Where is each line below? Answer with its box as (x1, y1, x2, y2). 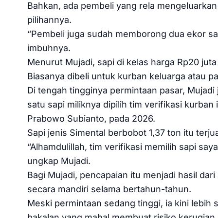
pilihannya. (27, 14, 72, 25)
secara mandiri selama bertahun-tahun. (27, 183, 191, 194)
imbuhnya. (27, 42, 71, 53)
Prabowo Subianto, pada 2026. (27, 113, 155, 124)
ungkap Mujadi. (27, 155, 91, 166)
